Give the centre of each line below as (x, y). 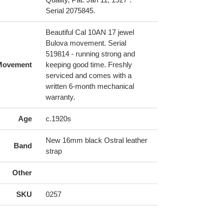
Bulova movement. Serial (86, 43)
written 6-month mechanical (90, 86)
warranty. (60, 97)
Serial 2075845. (70, 11)
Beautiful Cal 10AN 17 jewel (90, 32)
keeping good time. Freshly (89, 65)
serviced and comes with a (88, 76)
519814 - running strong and (90, 54)
